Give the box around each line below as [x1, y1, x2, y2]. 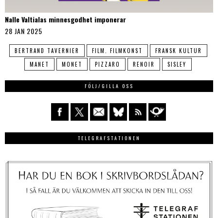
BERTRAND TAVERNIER [14, 46, 79, 54]
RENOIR [133, 60, 155, 68]
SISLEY [167, 60, 186, 68]
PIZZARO [95, 60, 120, 68]
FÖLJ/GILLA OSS [84, 82, 134, 90]
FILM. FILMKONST [91, 46, 143, 54]
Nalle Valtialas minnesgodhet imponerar [5, 14, 126, 24]
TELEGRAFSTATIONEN [77, 134, 141, 142]
